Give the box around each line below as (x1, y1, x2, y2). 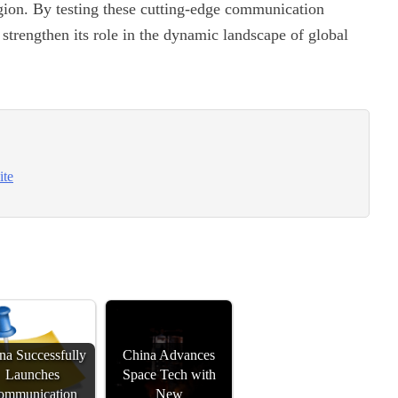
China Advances (123, 347, 216, 364)
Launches (4, 367, 60, 384)
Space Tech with (122, 367, 216, 384)
